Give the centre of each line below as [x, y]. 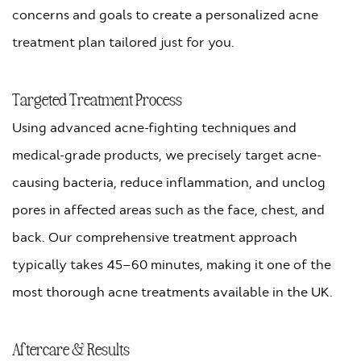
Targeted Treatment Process [97, 98]
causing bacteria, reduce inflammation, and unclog [169, 182]
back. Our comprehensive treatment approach [155, 237]
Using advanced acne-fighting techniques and [154, 127]
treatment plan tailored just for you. [123, 42]
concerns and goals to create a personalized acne [165, 15]
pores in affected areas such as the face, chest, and [168, 210]
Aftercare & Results [71, 348]
